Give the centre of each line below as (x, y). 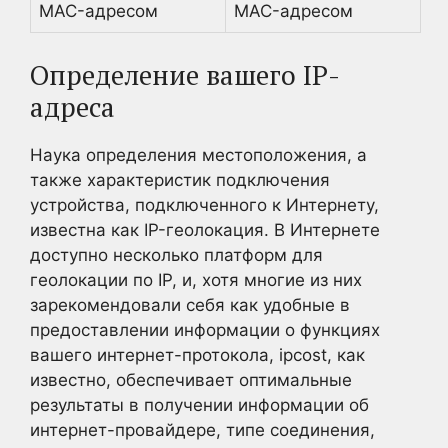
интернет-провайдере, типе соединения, (202, 429)
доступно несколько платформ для (176, 254)
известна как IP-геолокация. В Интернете (205, 229)
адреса (72, 106)
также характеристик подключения (180, 179)
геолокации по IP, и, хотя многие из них (196, 279)
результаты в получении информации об (199, 404)
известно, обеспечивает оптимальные (191, 379)
